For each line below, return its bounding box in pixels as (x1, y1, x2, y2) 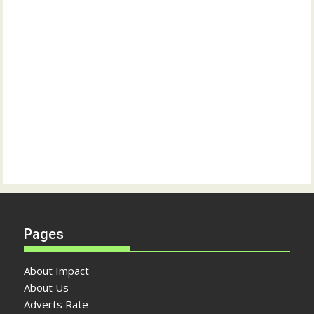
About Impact (24, 264, 90, 278)
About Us (24, 280, 69, 295)
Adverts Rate (24, 297, 89, 312)
